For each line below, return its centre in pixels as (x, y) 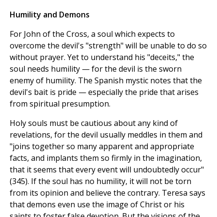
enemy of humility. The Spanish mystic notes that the (106, 81)
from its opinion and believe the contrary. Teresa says (108, 193)
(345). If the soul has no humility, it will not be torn (101, 181)
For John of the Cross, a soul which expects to (92, 34)
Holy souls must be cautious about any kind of (94, 123)
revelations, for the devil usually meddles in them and (106, 135)
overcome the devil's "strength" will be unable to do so (108, 46)
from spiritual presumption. (60, 104)
